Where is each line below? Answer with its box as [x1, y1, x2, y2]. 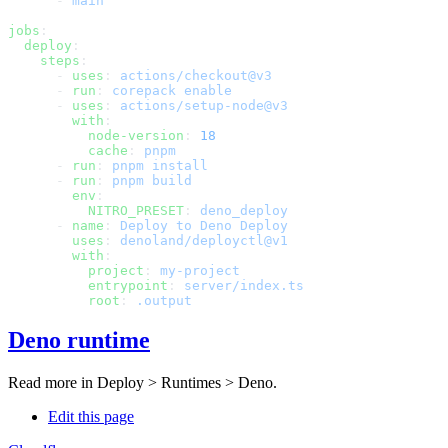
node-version [8, 127, 184, 143]
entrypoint [8, 277, 168, 293]
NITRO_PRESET [8, 202, 184, 218]
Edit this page [48, 408, 134, 426]
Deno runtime [8, 327, 150, 354]
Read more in [8, 374, 97, 392]
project [8, 262, 144, 278]
